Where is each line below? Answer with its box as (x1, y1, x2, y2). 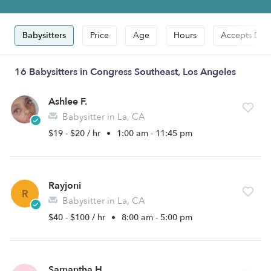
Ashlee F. (48, 95, 87, 108)
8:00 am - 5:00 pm (122, 212, 192, 223)
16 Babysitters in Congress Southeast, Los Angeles (15, 65, 236, 79)
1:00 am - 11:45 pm (117, 128, 192, 139)
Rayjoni (48, 179, 81, 192)
